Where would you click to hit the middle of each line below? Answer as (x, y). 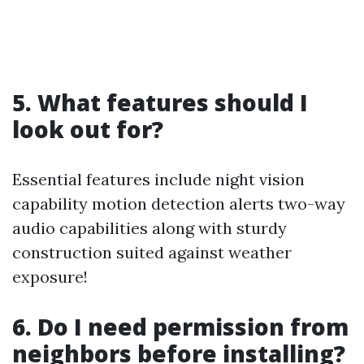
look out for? (88, 129)
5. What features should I (160, 102)
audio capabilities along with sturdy (149, 228)
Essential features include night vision (158, 179)
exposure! (50, 277)
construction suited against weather (152, 252)
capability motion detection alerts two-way (179, 204)
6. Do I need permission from (180, 327)
